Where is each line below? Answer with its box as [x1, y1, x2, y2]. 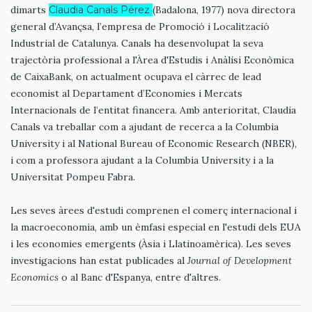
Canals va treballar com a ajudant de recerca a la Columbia [10, 120, 279, 133]
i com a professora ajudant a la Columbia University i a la [10, 153, 274, 166]
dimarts [10, 3, 49, 16]
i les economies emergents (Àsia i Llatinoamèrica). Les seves [10, 237, 291, 250]
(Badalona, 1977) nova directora [153, 3, 295, 16]
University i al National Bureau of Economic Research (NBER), [10, 136, 297, 150]
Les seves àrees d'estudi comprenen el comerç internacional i [10, 203, 297, 217]
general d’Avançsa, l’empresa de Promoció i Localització [10, 19, 270, 33]
